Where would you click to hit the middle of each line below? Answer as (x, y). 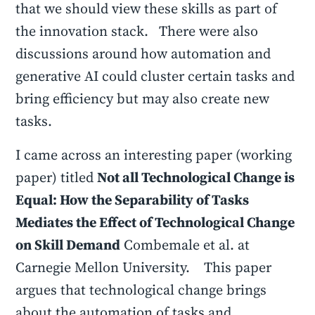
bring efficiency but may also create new (143, 98)
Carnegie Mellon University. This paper (144, 267)
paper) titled (57, 177)
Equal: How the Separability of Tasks (133, 200)
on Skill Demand (68, 245)
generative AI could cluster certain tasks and (155, 76)
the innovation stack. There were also (137, 31)
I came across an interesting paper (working (154, 155)
